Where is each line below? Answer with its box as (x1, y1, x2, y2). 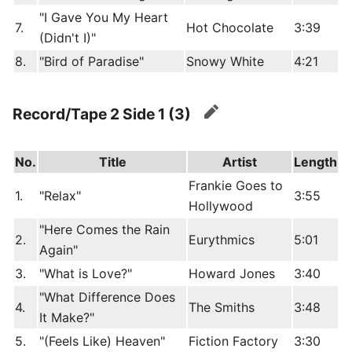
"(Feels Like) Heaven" (39, 332, 165, 349)
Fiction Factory (189, 332, 278, 349)
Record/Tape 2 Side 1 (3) (13, 104, 191, 123)
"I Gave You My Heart (39, 9, 168, 26)
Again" (39, 241, 78, 258)
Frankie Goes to (189, 177, 283, 193)
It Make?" (39, 309, 94, 325)
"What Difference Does (39, 288, 175, 305)
